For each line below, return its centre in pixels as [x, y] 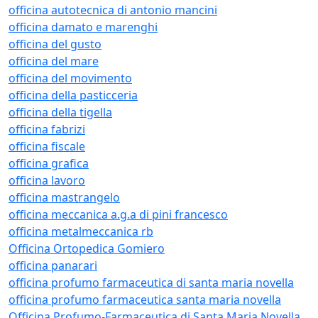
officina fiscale [47, 146]
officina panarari [53, 265]
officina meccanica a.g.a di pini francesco [118, 214]
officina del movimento [70, 78]
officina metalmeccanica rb [81, 231]
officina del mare [54, 61]
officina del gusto [55, 44]
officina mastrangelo [64, 197]
